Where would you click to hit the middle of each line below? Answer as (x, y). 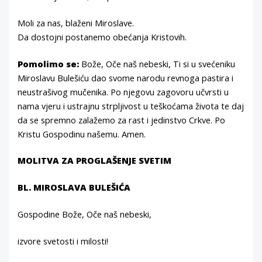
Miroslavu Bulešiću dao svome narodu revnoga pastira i (126, 77)
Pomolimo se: (49, 63)
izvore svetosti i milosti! (63, 241)
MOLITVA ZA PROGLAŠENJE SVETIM (95, 161)
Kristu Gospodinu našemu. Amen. (82, 134)
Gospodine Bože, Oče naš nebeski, (85, 214)
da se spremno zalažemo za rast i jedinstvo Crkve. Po (122, 120)
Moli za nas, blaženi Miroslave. (76, 23)
